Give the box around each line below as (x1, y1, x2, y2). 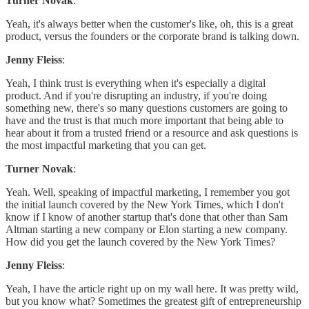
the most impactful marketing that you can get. (6, 139, 206, 152)
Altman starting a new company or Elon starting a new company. (6, 223, 288, 236)
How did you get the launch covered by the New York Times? (6, 236, 275, 248)
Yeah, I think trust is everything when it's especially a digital (6, 77, 266, 90)
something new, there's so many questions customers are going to (6, 102, 288, 114)
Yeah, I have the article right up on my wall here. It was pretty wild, (6, 283, 299, 295)
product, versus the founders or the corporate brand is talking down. (6, 30, 299, 43)
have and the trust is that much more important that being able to (6, 114, 283, 127)
